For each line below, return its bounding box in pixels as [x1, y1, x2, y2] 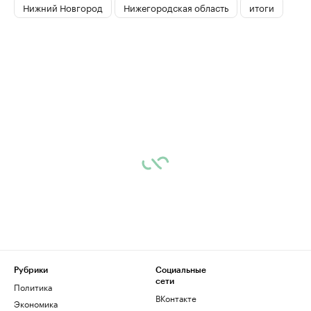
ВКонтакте [155, 291, 196, 305]
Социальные [155, 266, 206, 275]
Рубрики [14, 266, 48, 275]
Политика [14, 280, 52, 294]
